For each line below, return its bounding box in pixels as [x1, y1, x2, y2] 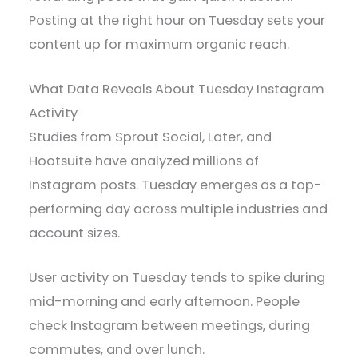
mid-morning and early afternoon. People [29, 292, 300, 312]
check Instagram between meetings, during [29, 316, 311, 336]
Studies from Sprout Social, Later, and [29, 128, 272, 147]
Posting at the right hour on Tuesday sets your [29, 10, 326, 30]
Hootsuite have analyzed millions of [29, 152, 260, 171]
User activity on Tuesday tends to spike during [29, 268, 326, 288]
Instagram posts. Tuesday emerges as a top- [29, 176, 323, 195]
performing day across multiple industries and [29, 200, 328, 219]
